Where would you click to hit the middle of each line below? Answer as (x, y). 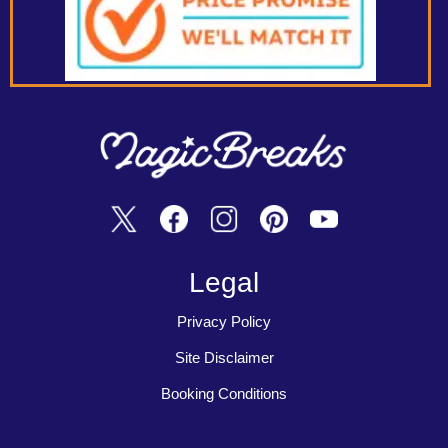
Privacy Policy (224, 321)
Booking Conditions (224, 393)
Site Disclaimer (224, 357)
